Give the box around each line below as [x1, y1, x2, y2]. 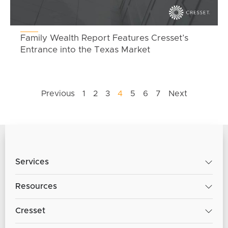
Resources [15, 182, 57, 191]
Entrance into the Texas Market [20, 45, 150, 54]
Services [15, 158, 49, 166]
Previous [41, 90, 75, 98]
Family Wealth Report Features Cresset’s [20, 34, 188, 43]
